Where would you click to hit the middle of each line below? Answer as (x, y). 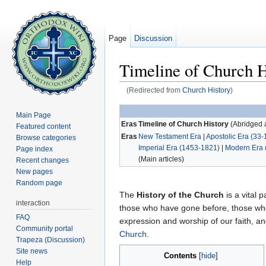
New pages (35, 171)
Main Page (34, 115)
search (210, 99)
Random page (39, 183)
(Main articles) (161, 159)
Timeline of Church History (183, 124)
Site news (32, 251)
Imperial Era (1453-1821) (179, 148)
